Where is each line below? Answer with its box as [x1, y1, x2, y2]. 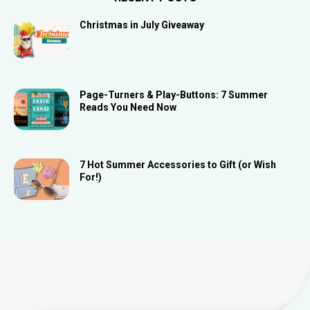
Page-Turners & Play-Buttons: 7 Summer [80, 89, 268, 100]
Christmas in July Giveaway [80, 19, 204, 30]
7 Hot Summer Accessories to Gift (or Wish [80, 158, 276, 170]
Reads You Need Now [80, 101, 176, 113]
